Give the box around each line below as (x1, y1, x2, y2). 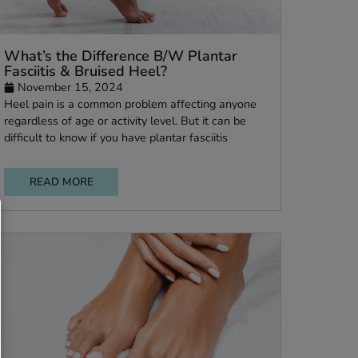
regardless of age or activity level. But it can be (84, 205, 353, 223)
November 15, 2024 (99, 167, 217, 186)
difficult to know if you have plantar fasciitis (84, 223, 333, 242)
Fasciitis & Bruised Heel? (84, 148, 265, 170)
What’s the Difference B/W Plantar (84, 131, 344, 153)
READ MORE (112, 272, 183, 290)
